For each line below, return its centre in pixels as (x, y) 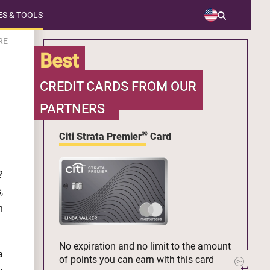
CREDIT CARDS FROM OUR (118, 86)
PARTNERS (72, 109)
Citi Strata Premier (100, 137)
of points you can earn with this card (137, 260)
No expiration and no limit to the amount (145, 246)
